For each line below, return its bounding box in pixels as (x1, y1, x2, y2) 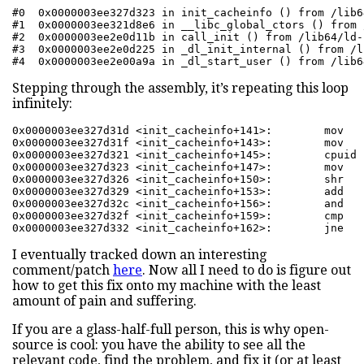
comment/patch (12, 262, 113, 279)
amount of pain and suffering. (12, 293, 197, 310)
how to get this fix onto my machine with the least (12, 278, 321, 294)
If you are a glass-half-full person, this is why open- (12, 322, 329, 338)
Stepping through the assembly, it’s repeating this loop (12, 80, 349, 97)
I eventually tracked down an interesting (12, 247, 266, 263)
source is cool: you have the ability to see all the (12, 337, 305, 353)
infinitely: (12, 96, 72, 112)
